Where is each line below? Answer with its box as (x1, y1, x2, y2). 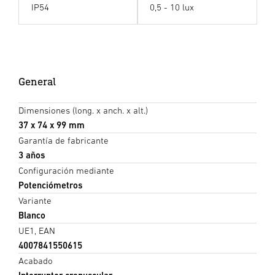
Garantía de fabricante (18, 135, 109, 146)
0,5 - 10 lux (150, 2, 194, 13)
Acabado (18, 255, 53, 266)
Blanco (18, 210, 45, 221)
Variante (18, 195, 52, 206)
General (18, 75, 56, 88)
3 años (18, 150, 45, 161)
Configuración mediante (18, 165, 114, 176)
